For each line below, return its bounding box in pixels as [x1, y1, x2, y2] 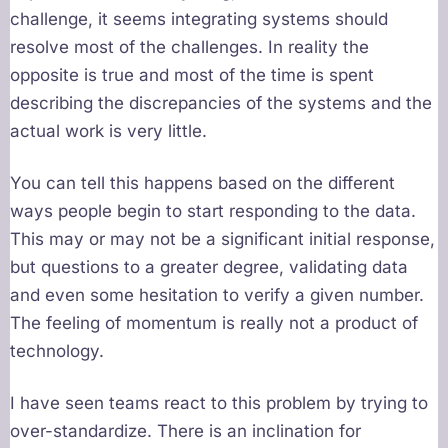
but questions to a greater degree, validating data [10, 257, 408, 278]
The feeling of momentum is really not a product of [10, 313, 418, 334]
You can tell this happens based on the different [10, 173, 395, 194]
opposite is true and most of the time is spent [10, 65, 374, 86]
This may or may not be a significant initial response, [10, 229, 435, 250]
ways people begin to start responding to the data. [10, 201, 416, 222]
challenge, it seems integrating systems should [10, 9, 388, 30]
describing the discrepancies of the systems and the [10, 93, 432, 114]
